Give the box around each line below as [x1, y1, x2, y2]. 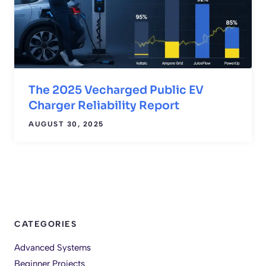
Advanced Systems [14, 242, 91, 253]
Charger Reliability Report [28, 98, 179, 113]
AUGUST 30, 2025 [28, 119, 104, 128]
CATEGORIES [14, 218, 77, 229]
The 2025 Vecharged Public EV [28, 83, 204, 97]
